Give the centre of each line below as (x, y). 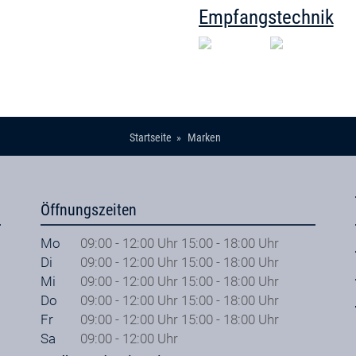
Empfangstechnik (266, 17)
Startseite (150, 137)
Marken (204, 137)
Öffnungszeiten (88, 211)
